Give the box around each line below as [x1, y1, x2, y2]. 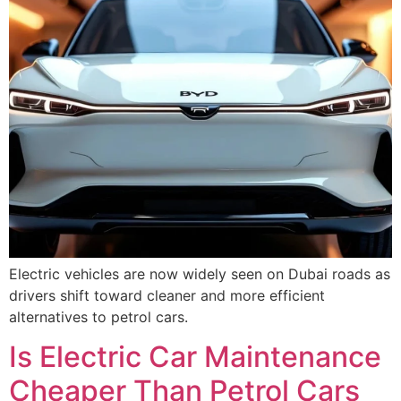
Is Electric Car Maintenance [9, 339, 381, 375]
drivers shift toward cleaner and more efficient [9, 286, 325, 304]
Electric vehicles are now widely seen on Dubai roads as [9, 264, 390, 283]
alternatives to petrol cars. [9, 307, 188, 326]
